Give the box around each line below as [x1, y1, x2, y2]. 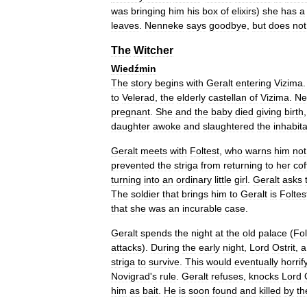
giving [256, 106, 282, 117]
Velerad [122, 92, 155, 103]
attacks [111, 242, 142, 253]
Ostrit [272, 242, 295, 253]
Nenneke [145, 20, 184, 31]
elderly [177, 92, 206, 103]
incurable [182, 203, 222, 214]
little [214, 174, 232, 185]
